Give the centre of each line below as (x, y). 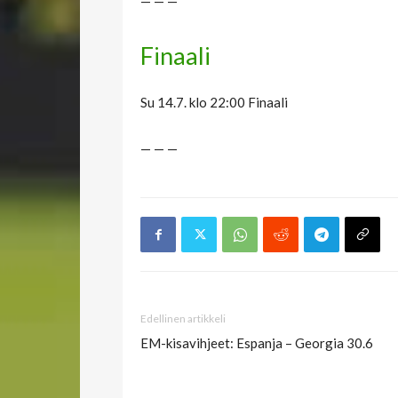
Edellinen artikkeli (183, 319)
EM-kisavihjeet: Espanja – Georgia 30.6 (257, 343)
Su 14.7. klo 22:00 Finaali (214, 103)
